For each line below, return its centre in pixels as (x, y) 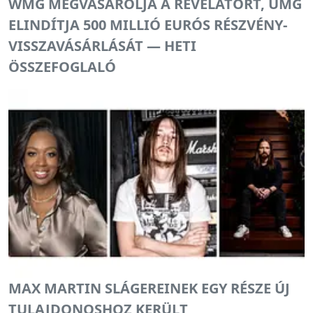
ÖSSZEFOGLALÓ (62, 66)
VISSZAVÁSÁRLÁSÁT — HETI (102, 45)
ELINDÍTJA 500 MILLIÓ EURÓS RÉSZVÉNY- (148, 24)
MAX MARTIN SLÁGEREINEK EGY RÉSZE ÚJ (149, 289)
